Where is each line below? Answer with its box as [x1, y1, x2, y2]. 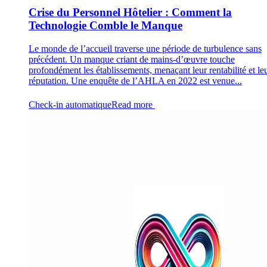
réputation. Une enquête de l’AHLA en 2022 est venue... [29, 75, 242, 86]
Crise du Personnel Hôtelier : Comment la [29, 6, 232, 19]
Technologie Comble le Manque [29, 19, 182, 32]
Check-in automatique [29, 99, 111, 110]
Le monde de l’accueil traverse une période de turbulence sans [29, 43, 262, 54]
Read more [111, 99, 155, 110]
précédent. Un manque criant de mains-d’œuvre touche [29, 54, 235, 64]
